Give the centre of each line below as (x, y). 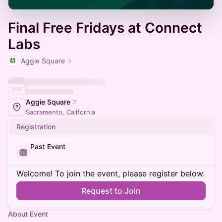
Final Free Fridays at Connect (105, 28)
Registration (36, 127)
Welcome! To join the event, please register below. (111, 173)
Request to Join (111, 191)
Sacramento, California (60, 112)
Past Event (48, 146)
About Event (28, 214)
